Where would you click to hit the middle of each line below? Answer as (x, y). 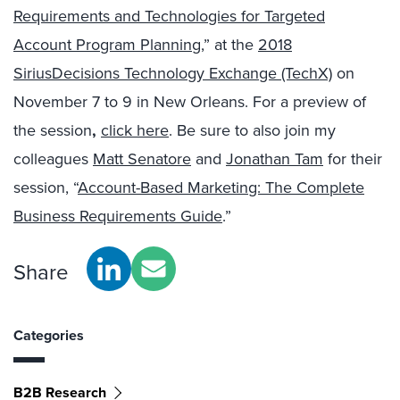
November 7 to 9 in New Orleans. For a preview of (190, 101)
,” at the (229, 44)
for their (353, 158)
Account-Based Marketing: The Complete (221, 187)
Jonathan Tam (275, 158)
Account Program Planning (107, 44)
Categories (49, 335)
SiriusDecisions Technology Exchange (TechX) (173, 73)
